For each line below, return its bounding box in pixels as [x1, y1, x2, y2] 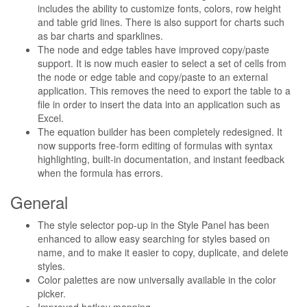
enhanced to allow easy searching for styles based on [38, 232, 270, 245]
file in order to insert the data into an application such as [38, 97, 280, 111]
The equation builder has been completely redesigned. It [38, 125, 282, 138]
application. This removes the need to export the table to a [38, 84, 291, 97]
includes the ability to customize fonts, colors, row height [38, 1, 281, 15]
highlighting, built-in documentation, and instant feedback [38, 152, 284, 166]
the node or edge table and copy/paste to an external [38, 70, 268, 84]
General [10, 190, 68, 214]
